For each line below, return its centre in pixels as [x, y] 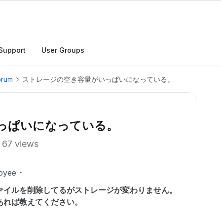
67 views [20, 144]
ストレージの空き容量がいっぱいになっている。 [98, 79]
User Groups [63, 50]
